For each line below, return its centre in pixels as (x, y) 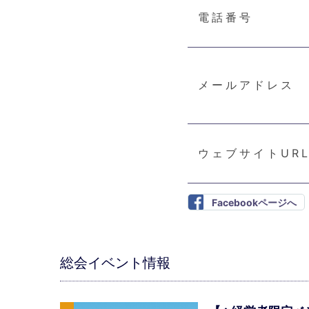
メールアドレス (246, 85)
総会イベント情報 (115, 263)
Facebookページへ (254, 202)
